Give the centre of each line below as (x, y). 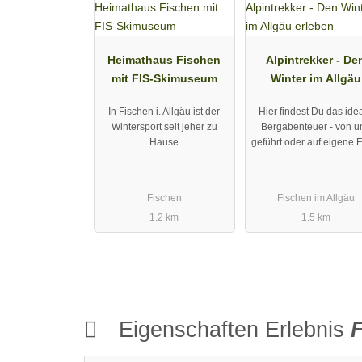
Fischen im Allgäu (316, 198)
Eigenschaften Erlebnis (232, 330)
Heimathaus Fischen (164, 60)
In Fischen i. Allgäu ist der (164, 111)
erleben (316, 97)
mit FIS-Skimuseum (164, 79)
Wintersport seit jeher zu (164, 126)
